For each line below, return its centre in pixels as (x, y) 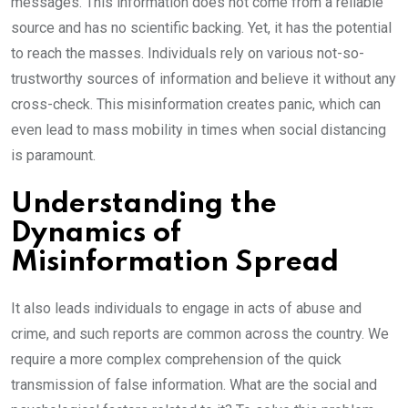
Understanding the (144, 205)
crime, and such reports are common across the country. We (200, 334)
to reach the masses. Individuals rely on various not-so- (188, 54)
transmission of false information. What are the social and (194, 385)
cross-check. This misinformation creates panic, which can (196, 105)
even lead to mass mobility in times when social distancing (199, 130)
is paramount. (53, 156)
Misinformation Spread (175, 263)
